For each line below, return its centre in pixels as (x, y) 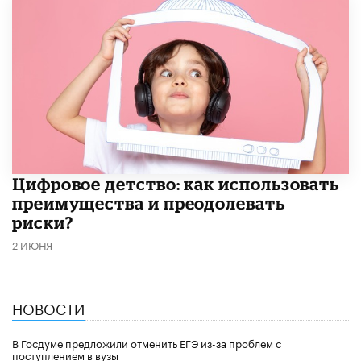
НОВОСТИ (48, 307)
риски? (43, 222)
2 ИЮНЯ (32, 244)
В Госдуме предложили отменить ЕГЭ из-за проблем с (147, 342)
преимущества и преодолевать (149, 203)
